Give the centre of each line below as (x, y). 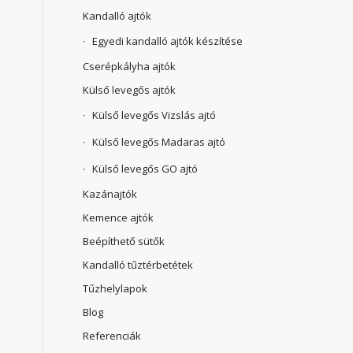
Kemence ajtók (119, 218)
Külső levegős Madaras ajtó (159, 142)
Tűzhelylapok (115, 289)
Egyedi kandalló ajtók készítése (168, 41)
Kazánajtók (110, 194)
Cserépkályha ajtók (130, 67)
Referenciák (112, 336)
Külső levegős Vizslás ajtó (154, 115)
